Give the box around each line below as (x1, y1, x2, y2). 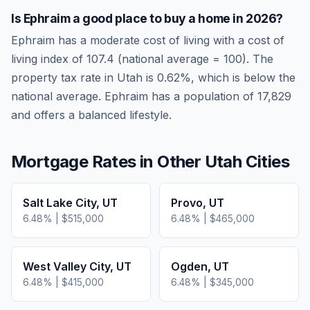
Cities (241, 152, 290, 172)
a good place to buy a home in (70, 11, 246, 26)
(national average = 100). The (114, 52, 273, 66)
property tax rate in (11, 71, 117, 84)
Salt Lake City (23, 196, 96, 210)
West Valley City (23, 259, 110, 273)
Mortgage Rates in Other (11, 152, 205, 172)
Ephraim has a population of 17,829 (101, 89, 291, 103)
